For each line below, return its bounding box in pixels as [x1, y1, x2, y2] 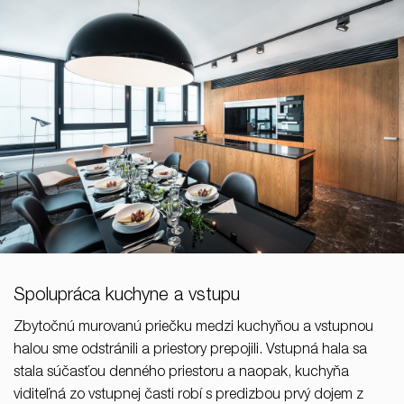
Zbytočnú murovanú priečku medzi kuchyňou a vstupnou [14, 321, 373, 336]
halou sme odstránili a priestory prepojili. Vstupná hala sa [14, 344, 367, 359]
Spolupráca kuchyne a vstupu [14, 288, 240, 307]
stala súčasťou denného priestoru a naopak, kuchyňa [14, 366, 349, 381]
